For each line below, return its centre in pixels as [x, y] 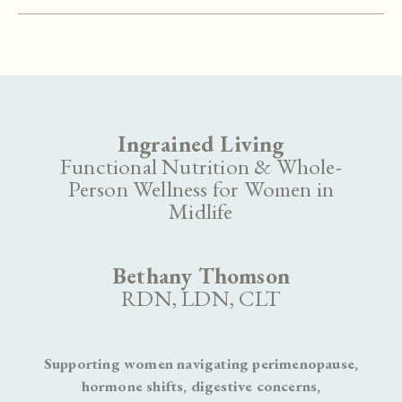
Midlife [201, 210]
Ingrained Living [201, 143]
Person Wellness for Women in [201, 188]
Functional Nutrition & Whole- [201, 166]
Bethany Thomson [201, 276]
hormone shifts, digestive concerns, [201, 385]
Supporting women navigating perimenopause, [201, 363]
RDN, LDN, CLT [201, 298]
